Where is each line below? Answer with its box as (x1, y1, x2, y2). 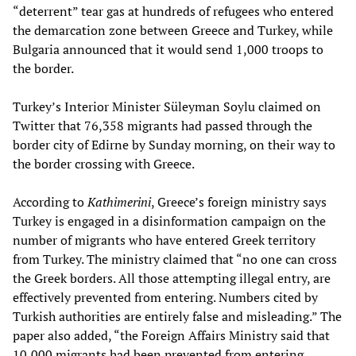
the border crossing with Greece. (13, 154, 195, 172)
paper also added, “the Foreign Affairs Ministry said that (13, 326, 330, 344)
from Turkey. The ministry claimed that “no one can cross (13, 250, 337, 268)
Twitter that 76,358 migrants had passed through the (13, 116, 312, 134)
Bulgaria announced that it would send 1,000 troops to (13, 40, 323, 58)
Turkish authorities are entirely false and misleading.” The (13, 307, 342, 325)
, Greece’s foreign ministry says (151, 192, 327, 211)
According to (13, 192, 87, 211)
